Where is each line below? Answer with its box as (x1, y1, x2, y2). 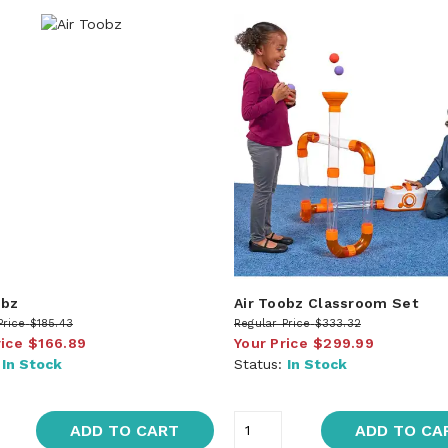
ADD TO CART (70, 420, 180, 440)
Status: (233, 355, 287, 372)
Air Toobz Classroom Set (233, 294, 418, 311)
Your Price (233, 334, 308, 351)
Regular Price (233, 316, 311, 330)
